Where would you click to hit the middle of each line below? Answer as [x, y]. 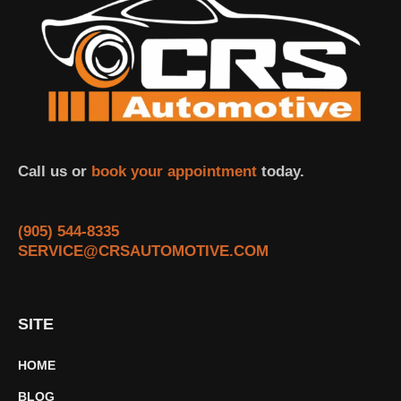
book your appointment [172, 172]
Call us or [52, 172]
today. [281, 172]
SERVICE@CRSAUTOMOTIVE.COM [143, 252]
